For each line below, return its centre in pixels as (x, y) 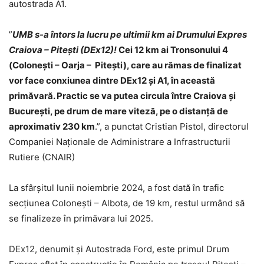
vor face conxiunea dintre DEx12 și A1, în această (112, 80)
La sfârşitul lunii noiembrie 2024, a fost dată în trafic (116, 187)
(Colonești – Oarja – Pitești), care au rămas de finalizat (125, 65)
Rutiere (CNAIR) (42, 157)
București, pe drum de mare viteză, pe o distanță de (118, 111)
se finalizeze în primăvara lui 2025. (81, 218)
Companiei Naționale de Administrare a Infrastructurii (120, 141)
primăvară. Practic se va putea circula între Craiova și (122, 95)
